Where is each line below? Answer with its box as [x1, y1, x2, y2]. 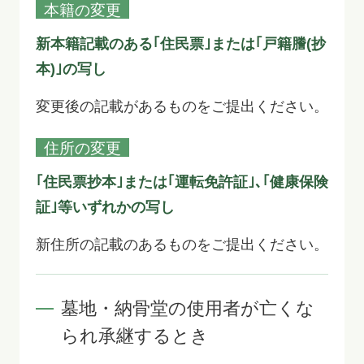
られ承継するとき [61, 327, 210, 347]
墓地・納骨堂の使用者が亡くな [61, 299, 315, 319]
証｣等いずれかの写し [35, 199, 175, 216]
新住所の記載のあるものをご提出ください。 [35, 236, 328, 253]
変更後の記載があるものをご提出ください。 [35, 98, 328, 115]
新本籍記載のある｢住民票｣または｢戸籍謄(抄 [35, 36, 326, 53]
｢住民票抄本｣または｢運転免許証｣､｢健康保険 [35, 174, 328, 191]
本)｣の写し [35, 61, 106, 78]
